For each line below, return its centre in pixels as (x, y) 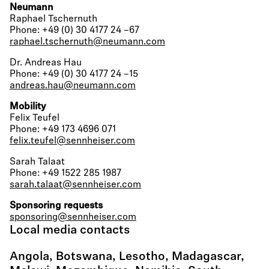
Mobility (28, 107)
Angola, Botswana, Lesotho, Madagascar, (127, 257)
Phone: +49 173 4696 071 (63, 130)
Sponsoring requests (56, 206)
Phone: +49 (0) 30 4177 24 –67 (74, 31)
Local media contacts (70, 231)
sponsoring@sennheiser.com (73, 217)
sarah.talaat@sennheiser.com (75, 185)
